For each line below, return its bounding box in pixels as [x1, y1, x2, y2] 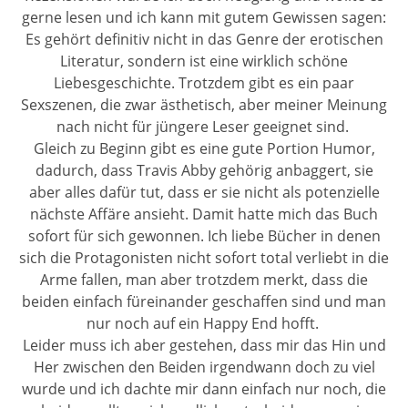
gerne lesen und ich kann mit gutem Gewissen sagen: [22, 6, 386, 27]
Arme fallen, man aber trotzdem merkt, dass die [40, 269, 368, 290]
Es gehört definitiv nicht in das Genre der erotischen [25, 28, 383, 49]
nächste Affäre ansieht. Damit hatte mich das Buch [30, 203, 378, 224]
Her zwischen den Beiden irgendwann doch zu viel [33, 356, 375, 377]
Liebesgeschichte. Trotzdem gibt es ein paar [54, 72, 354, 93]
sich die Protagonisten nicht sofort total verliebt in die [19, 247, 389, 268]
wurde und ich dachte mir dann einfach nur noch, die [22, 378, 386, 399]
